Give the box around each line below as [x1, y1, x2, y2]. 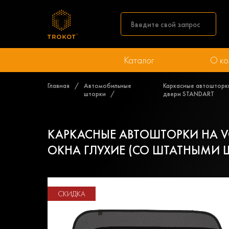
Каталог [123, 54, 154, 66]
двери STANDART [163, 89, 215, 98]
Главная [48, 81, 70, 90]
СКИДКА [57, 189, 85, 199]
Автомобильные [83, 81, 131, 90]
